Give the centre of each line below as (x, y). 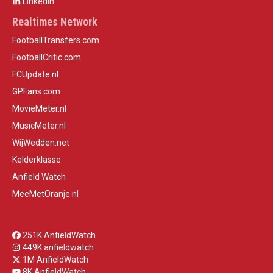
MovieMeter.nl (39, 108)
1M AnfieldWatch (55, 259)
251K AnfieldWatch (58, 235)
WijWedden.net (41, 142)
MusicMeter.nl (39, 125)
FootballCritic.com (47, 57)
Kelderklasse (37, 159)
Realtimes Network (55, 21)
